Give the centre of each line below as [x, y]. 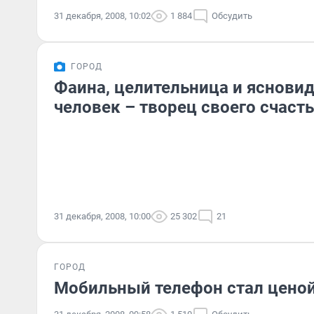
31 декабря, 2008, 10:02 [102, 16]
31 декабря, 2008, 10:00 [102, 216]
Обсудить [232, 16]
